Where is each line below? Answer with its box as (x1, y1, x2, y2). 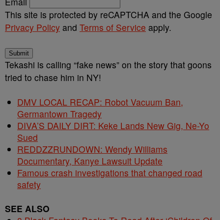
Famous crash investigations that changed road (17, 166, 202, 179)
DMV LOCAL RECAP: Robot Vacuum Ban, (17, 96, 183, 108)
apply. (146, 21, 171, 33)
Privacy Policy (5, 21, 60, 33)
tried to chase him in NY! (5, 71, 101, 83)
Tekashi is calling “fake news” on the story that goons (5, 58, 212, 71)
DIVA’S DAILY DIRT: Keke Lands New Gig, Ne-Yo (17, 119, 209, 132)
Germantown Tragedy (17, 108, 102, 120)
